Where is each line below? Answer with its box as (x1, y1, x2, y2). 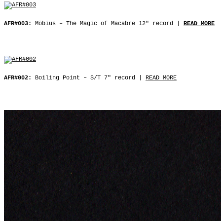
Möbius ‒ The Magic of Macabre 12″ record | (35, 20, 180, 27)
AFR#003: (4, 20, 35, 27)
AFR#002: (4, 74, 35, 81)
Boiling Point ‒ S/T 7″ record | (35, 74, 146, 81)
